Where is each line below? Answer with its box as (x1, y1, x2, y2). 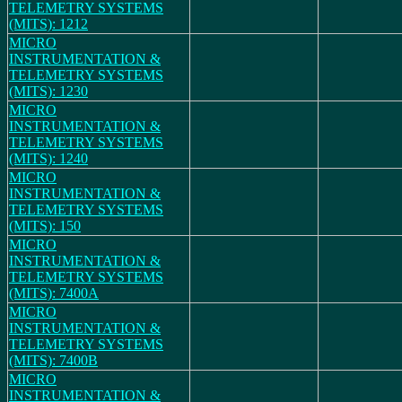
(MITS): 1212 (9, 16, 88, 31)
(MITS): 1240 (9, 151, 88, 166)
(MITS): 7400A (9, 285, 99, 301)
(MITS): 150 (9, 218, 81, 233)
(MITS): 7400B (9, 353, 98, 368)
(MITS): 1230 (9, 83, 88, 99)
